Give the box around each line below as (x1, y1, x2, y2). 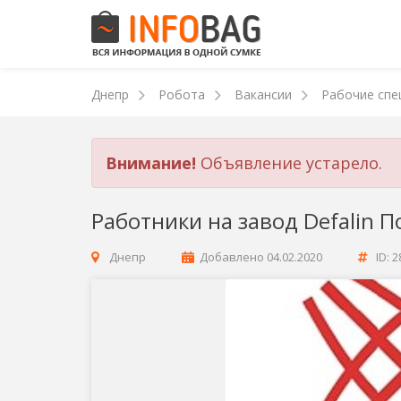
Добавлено (200, 249, 264, 265)
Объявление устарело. (196, 152, 382, 174)
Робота (158, 86, 205, 103)
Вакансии (235, 86, 292, 103)
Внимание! (106, 152, 196, 174)
